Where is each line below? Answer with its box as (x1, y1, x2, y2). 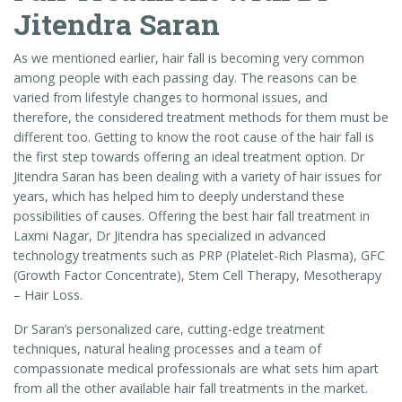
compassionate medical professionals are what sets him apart (13, 359, 379, 377)
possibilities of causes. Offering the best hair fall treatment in (13, 206, 370, 224)
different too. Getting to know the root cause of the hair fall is (13, 127, 374, 145)
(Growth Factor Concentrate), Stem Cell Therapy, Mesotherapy (13, 266, 381, 284)
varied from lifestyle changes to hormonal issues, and (13, 88, 328, 106)
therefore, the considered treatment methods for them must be (13, 108, 389, 126)
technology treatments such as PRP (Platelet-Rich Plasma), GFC (13, 246, 385, 264)
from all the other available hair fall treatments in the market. (13, 379, 368, 397)
